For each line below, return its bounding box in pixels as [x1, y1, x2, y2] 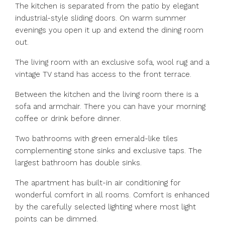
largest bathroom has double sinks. [15, 158, 142, 167]
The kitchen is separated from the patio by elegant [15, 2, 199, 11]
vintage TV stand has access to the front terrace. [15, 70, 191, 79]
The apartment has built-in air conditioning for [15, 178, 181, 187]
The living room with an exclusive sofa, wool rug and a [15, 58, 209, 67]
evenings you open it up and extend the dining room [15, 26, 203, 35]
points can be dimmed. [15, 214, 98, 223]
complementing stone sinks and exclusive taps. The [15, 146, 202, 155]
